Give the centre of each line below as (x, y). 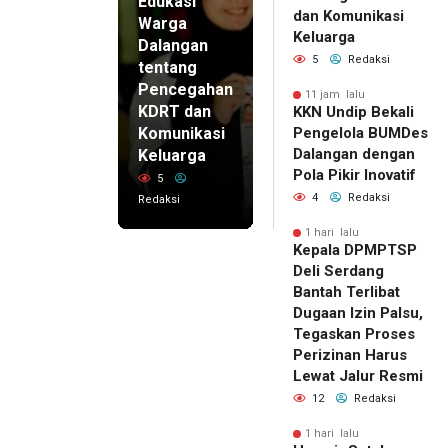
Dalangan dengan (354, 154)
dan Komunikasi (348, 16)
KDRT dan (174, 112)
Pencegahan (185, 90)
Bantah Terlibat (346, 292)
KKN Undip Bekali (353, 112)
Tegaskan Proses (354, 334)
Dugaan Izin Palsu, (358, 313)
